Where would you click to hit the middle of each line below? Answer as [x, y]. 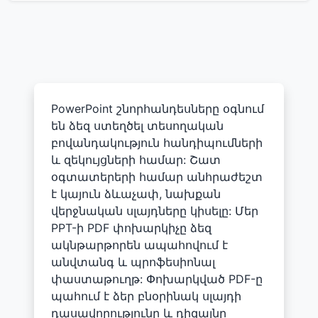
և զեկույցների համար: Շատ [136, 159]
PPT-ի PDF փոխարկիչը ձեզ [131, 227]
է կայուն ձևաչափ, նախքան [136, 193]
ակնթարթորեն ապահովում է [139, 245]
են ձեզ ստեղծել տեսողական [137, 125]
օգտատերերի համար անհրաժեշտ [157, 176]
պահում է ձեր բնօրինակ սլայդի [146, 296]
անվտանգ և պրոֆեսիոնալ [133, 262]
